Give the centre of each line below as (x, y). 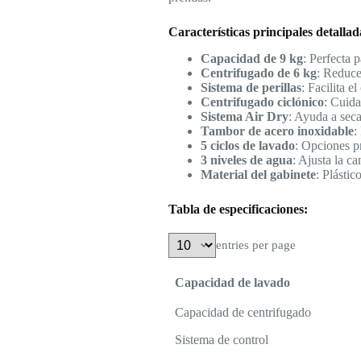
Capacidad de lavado (232, 282)
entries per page (255, 245)
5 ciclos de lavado (247, 145)
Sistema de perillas (251, 87)
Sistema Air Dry (244, 116)
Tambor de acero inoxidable (277, 131)
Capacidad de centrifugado (243, 312)
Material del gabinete (258, 174)
